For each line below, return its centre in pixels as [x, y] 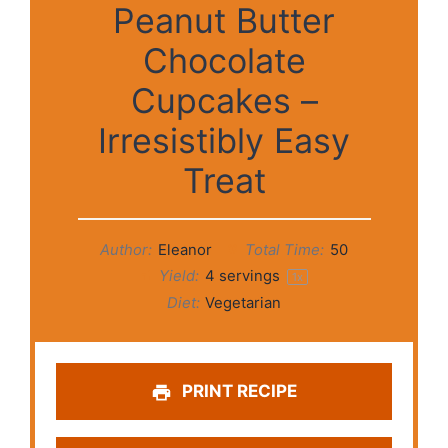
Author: [125, 250]
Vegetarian [243, 303]
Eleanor [184, 250]
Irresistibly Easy [224, 141]
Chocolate [224, 61]
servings [249, 276]
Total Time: [283, 250]
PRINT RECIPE [238, 391]
